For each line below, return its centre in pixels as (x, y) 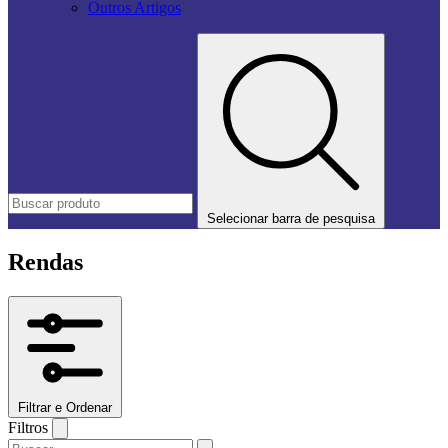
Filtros (28, 427)
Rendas (45, 261)
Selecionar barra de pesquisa (291, 218)
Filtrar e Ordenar (65, 407)
